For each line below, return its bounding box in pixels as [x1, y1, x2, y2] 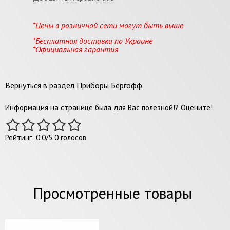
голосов [59, 132, 86, 142]
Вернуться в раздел [5, 80, 76, 90]
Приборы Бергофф [76, 80, 142, 90]
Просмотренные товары [33, 182, 192, 203]
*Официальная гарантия [33, 44, 118, 54]
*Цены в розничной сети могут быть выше [33, 20, 183, 30]
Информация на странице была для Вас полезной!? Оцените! [5, 102, 213, 112]
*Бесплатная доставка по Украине [33, 35, 152, 46]
